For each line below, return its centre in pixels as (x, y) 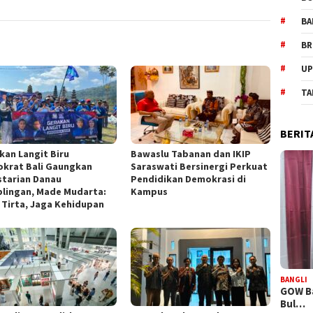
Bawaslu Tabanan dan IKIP (191, 153)
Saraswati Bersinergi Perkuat (199, 166)
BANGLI (294, 280)
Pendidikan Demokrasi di (189, 179)
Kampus (150, 191)
